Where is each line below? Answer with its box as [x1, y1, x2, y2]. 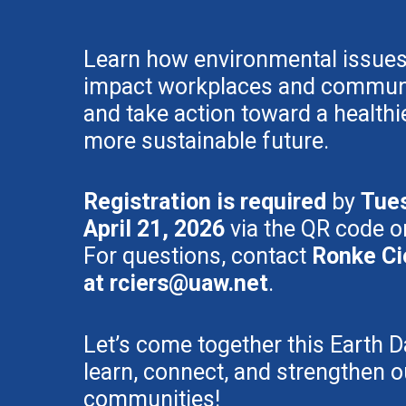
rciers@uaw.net [110, 270, 268, 297]
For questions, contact [83, 243, 312, 270]
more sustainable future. [83, 127, 329, 154]
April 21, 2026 [83, 216, 225, 243]
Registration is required [83, 188, 326, 216]
